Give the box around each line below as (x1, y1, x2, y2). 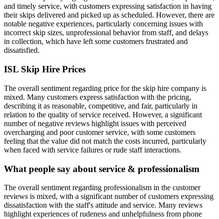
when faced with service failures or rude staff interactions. (4, 145, 181, 154)
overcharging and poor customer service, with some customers (4, 128, 196, 136)
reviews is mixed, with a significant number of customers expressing (4, 192, 214, 201)
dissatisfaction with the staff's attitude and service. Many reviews (4, 201, 202, 210)
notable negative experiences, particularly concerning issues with (4, 20, 203, 28)
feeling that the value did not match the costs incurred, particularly (4, 136, 206, 145)
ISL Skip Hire (4, 64, 60, 75)
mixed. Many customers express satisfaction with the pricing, (4, 92, 191, 101)
